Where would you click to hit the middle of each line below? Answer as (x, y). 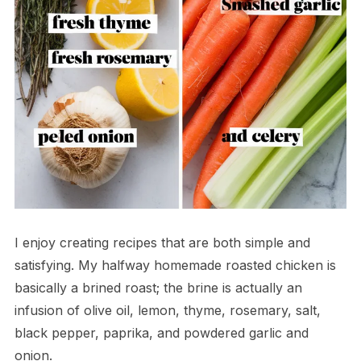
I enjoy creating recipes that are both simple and (162, 242)
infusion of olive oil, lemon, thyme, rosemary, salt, (167, 310)
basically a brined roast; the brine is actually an (158, 287)
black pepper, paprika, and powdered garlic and (161, 332)
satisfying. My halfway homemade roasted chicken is (175, 265)
